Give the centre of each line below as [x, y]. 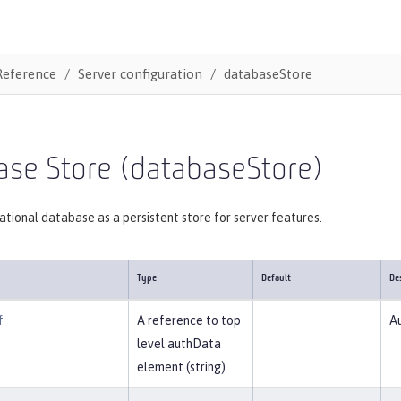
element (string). [183, 367]
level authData [179, 344]
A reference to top [189, 320]
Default [276, 279]
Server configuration [140, 73]
